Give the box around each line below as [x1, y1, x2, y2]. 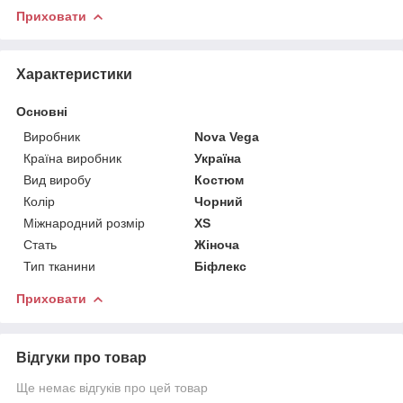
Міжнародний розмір [23, 215, 145, 230]
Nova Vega [194, 129, 260, 144]
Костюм [194, 172, 245, 187]
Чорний [194, 193, 244, 209]
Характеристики [16, 66, 132, 82]
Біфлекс [194, 258, 247, 273]
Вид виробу [23, 172, 91, 187]
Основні [16, 103, 67, 119]
